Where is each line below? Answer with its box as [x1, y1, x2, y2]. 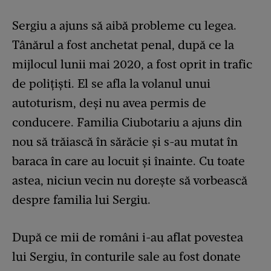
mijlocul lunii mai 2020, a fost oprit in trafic [12, 56, 252, 71]
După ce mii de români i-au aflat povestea [12, 229, 243, 244]
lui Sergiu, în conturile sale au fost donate [12, 249, 241, 264]
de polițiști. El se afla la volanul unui [12, 76, 211, 91]
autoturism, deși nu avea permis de [12, 95, 206, 110]
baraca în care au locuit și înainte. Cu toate [12, 153, 245, 168]
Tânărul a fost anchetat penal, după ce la [12, 37, 234, 52]
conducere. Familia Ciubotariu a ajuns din [12, 114, 242, 129]
